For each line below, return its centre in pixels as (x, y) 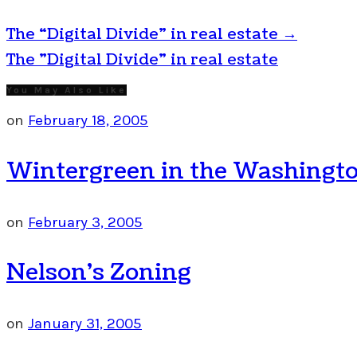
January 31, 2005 (85, 324)
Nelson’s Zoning (99, 273)
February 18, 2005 (88, 121)
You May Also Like (67, 90)
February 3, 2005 (85, 222)
